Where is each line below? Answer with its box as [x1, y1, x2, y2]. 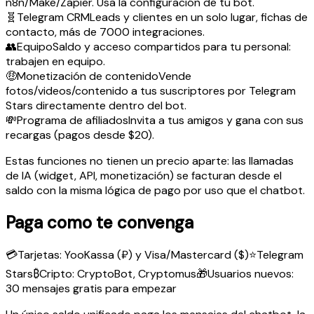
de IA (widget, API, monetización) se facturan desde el [6, 168, 282, 183]
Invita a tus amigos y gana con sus [128, 112, 303, 128]
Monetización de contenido [17, 68, 158, 83]
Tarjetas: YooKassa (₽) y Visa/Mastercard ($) [18, 247, 249, 263]
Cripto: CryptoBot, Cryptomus [39, 266, 196, 282]
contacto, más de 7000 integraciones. [6, 24, 205, 39]
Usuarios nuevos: [207, 266, 294, 282]
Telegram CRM [17, 9, 90, 25]
